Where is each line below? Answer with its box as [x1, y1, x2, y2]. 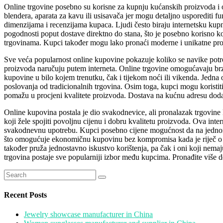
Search [3, 169, 25, 178]
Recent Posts [4, 190, 47, 199]
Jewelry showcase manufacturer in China [24, 210, 153, 219]
